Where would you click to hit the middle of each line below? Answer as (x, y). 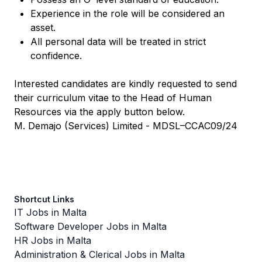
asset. (43, 27)
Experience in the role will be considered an (127, 13)
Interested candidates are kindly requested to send (125, 84)
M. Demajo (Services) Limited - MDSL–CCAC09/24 (126, 126)
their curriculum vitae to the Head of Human (113, 98)
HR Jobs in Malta (53, 240)
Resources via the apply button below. (99, 112)
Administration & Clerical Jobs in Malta (99, 254)
